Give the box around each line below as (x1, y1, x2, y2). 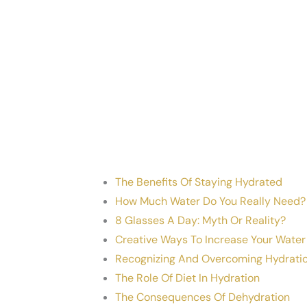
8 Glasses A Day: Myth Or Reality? (115, 213, 286, 228)
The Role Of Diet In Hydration (115, 271, 260, 285)
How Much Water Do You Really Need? (115, 194, 306, 208)
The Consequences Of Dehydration (115, 290, 290, 304)
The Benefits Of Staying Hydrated (115, 175, 282, 189)
